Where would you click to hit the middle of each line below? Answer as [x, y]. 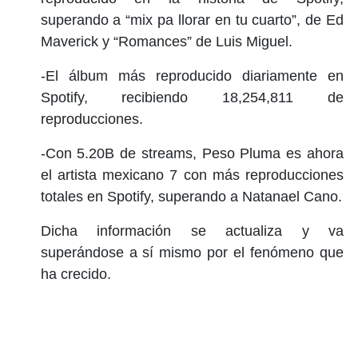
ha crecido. [76, 274]
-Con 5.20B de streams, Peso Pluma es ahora [192, 153]
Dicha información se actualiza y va [192, 231]
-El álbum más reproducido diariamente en [192, 76]
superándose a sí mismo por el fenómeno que [192, 252]
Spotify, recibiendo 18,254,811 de [192, 97]
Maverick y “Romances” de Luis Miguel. [166, 41]
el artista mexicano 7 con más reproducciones [192, 175]
